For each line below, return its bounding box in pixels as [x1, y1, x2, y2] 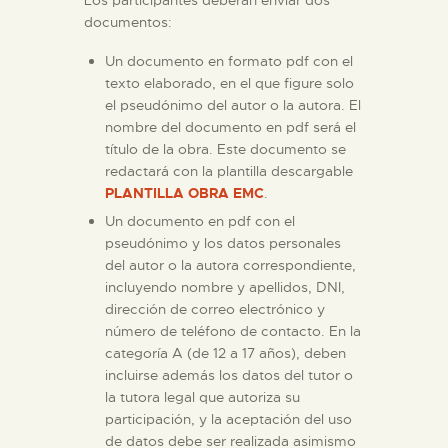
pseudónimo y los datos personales [105, 233, 341, 252]
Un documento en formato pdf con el [105, 51, 353, 70]
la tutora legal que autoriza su [105, 387, 300, 406]
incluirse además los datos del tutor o [105, 365, 353, 384]
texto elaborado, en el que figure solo [105, 73, 354, 92]
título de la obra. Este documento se [105, 139, 346, 158]
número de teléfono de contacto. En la [105, 321, 361, 340]
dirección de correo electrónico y [105, 299, 325, 318]
